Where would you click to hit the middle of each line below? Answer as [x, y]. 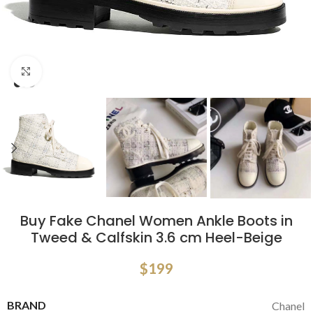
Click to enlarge [79, 72]
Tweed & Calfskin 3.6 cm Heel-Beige [156, 238]
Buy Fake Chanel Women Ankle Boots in [156, 221]
